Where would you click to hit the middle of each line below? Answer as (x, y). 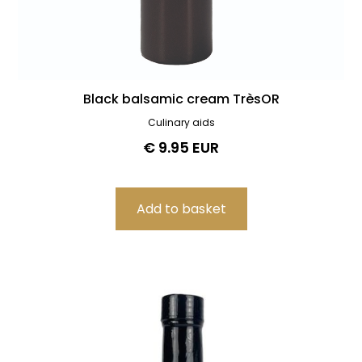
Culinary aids (181, 122)
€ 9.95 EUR (181, 147)
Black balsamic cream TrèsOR (181, 99)
